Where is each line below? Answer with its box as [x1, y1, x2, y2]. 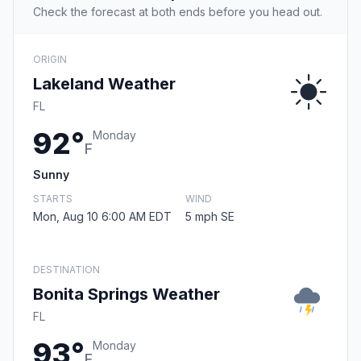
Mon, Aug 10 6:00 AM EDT [33, 210, 172, 224]
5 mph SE [185, 210, 234, 224]
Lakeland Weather [33, 74, 176, 94]
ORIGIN [33, 53, 67, 66]
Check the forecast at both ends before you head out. [33, 5, 322, 19]
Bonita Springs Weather [33, 284, 220, 305]
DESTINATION [33, 263, 100, 276]
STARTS [33, 193, 73, 205]
